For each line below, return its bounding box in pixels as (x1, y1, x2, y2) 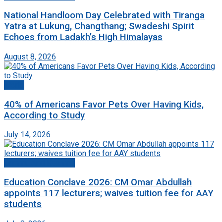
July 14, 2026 (4, 130, 51, 140)
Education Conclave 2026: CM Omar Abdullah (4, 177, 192, 188)
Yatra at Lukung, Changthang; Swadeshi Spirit (4, 21, 194, 32)
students (4, 199, 42, 210)
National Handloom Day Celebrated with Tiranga (4, 10, 205, 21)
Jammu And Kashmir (4, 158, 75, 168)
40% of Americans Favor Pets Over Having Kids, (4, 99, 204, 110)
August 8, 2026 (4, 52, 56, 61)
